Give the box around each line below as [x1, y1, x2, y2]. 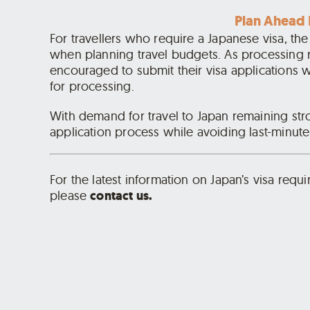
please [50, 187, 91, 203]
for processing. [50, 78, 134, 95]
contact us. [90, 187, 153, 204]
